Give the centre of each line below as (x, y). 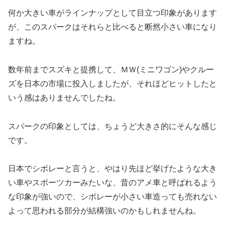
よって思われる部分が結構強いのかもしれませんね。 (104, 211)
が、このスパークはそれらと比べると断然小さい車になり (113, 27)
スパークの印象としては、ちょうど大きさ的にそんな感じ (113, 126)
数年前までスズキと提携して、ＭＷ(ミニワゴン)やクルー (111, 69)
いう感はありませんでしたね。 (64, 97)
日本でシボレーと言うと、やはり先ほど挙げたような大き (113, 169)
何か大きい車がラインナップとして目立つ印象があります (113, 13)
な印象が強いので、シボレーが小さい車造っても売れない (113, 197)
